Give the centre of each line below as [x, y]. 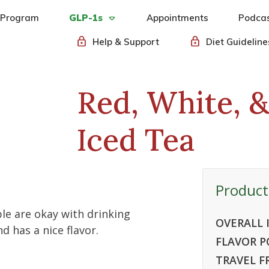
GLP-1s [86, 18]
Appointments [177, 18]
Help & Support [125, 42]
